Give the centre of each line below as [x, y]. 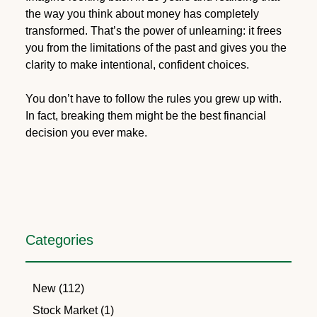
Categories [59, 240]
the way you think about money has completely [142, 13]
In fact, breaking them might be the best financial [145, 115]
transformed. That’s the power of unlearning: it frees [153, 30]
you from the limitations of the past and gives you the [156, 47]
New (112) [58, 289]
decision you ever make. [86, 132]
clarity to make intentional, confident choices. [137, 64]
